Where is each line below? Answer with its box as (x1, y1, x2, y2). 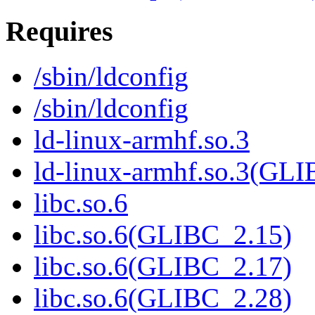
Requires (6, 15, 113, 47)
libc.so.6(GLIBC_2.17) (34, 251, 292, 282)
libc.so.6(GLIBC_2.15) (34, 219, 292, 250)
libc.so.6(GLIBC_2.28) (34, 283, 292, 314)
